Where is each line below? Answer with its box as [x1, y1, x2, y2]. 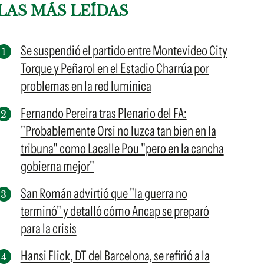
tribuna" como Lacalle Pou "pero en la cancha [20, 140, 224, 157]
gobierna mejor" [20, 158, 94, 174]
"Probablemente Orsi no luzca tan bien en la [20, 123, 216, 139]
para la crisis [20, 220, 77, 237]
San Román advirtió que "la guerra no [20, 185, 187, 202]
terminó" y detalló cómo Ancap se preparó [20, 203, 209, 219]
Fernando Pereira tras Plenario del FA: [20, 105, 187, 121]
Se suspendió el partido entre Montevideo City [20, 42, 227, 59]
